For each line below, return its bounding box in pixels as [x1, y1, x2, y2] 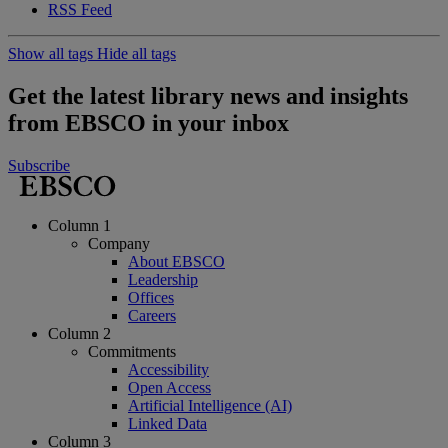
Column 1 [48, 217, 111, 235]
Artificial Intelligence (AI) [128, 397, 292, 415]
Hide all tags [97, 45, 176, 63]
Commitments [88, 343, 176, 361]
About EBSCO [128, 253, 225, 271]
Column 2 [48, 325, 111, 343]
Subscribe [8, 157, 70, 175]
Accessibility [128, 361, 209, 379]
